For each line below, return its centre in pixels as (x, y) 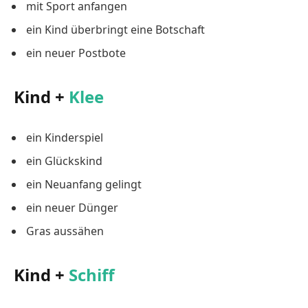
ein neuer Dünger (72, 208)
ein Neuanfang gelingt (84, 184)
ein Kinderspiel (65, 137)
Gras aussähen (65, 231)
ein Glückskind (64, 161)
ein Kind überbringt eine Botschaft (115, 30)
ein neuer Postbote (76, 53)
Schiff (91, 275)
